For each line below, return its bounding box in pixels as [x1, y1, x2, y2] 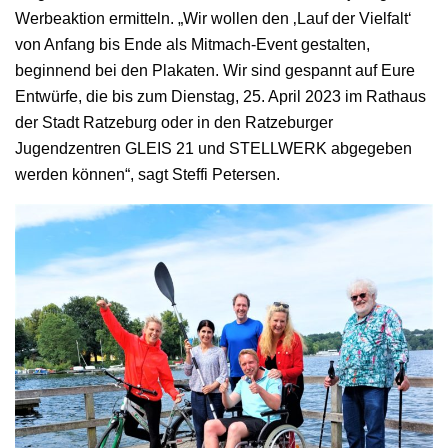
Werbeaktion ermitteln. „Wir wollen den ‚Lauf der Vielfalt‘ [15, 10, 412, 28]
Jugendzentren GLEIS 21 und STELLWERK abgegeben [15, 140, 412, 158]
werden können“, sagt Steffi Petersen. [15, 166, 280, 184]
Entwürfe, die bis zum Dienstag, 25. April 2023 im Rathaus [15, 88, 426, 106]
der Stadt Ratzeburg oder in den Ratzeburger [15, 114, 333, 132]
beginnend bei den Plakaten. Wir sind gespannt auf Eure [15, 62, 415, 80]
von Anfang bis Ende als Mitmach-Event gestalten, [15, 36, 370, 54]
